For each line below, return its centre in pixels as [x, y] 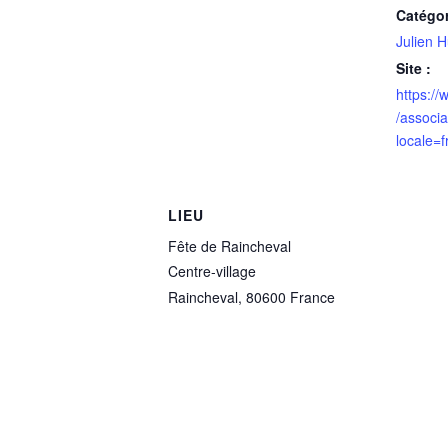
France [312, 297]
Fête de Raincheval [229, 246]
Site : [413, 68]
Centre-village [212, 271]
